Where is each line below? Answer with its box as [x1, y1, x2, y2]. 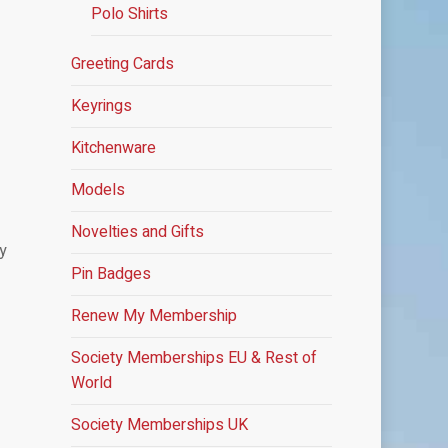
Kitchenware [70, 136, 156, 160]
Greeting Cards [70, 52, 174, 76]
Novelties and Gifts [70, 220, 204, 244]
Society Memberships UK [70, 413, 248, 437]
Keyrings [70, 94, 132, 118]
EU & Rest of [227, 346, 317, 370]
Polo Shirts [90, 2, 168, 26]
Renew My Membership [70, 304, 237, 328]
